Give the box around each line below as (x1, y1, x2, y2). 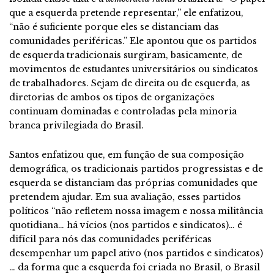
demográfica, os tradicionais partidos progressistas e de (9, 163, 263, 174)
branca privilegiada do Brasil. (9, 119, 144, 131)
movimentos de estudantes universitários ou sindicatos (9, 63, 258, 75)
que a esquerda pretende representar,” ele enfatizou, (9, 7, 243, 18)
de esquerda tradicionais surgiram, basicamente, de (9, 49, 242, 61)
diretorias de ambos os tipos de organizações (9, 91, 215, 103)
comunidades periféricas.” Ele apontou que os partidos (9, 35, 257, 46)
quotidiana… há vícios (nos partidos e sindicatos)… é (9, 219, 242, 231)
